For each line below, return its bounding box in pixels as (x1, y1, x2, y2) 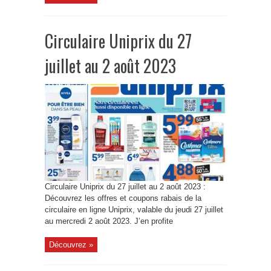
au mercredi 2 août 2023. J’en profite (45, 217, 173, 226)
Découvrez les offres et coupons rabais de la (45, 194, 201, 203)
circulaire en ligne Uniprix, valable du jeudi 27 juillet (45, 205, 223, 214)
